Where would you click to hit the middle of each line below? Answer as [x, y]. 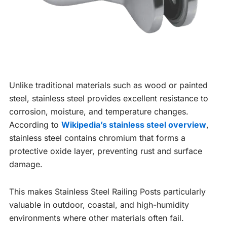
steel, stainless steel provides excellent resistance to [109, 98]
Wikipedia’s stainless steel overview [134, 124]
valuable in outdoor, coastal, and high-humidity [99, 204]
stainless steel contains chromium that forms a [97, 138]
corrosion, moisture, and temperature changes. [99, 111]
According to [35, 124]
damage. [26, 164]
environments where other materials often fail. [97, 218]
